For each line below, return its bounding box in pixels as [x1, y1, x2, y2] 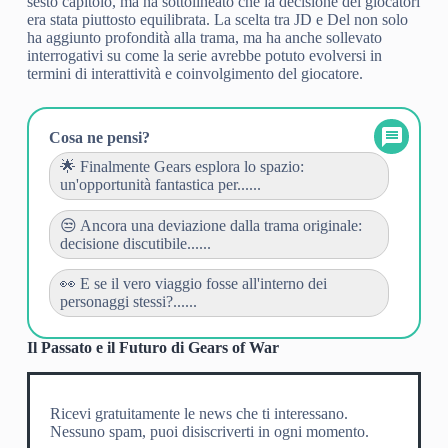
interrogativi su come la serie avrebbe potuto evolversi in [26, 46, 382, 64]
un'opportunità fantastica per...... [59, 175, 261, 193]
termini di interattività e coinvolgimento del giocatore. [26, 64, 363, 82]
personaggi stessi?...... [59, 292, 197, 310]
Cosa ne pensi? [48, 128, 150, 146]
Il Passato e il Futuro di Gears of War [26, 338, 279, 356]
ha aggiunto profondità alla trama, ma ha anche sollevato [26, 28, 382, 46]
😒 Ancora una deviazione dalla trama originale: [59, 216, 362, 234]
